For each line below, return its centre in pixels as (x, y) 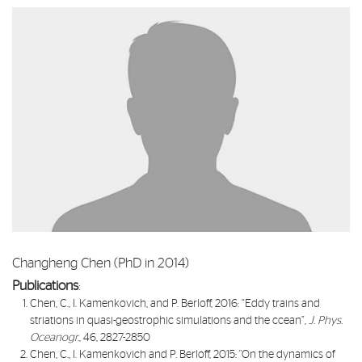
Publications (45, 286)
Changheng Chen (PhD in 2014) (101, 263)
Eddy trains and (283, 304)
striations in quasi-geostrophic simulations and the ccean (166, 321)
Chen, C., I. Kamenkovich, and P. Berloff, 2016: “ (138, 304)
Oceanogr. (55, 338)
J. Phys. (326, 321)
